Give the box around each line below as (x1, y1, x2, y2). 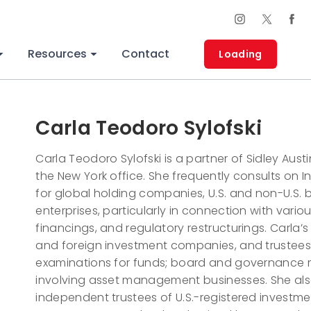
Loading (219, 47, 262, 61)
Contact (121, 46, 170, 62)
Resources (28, 46, 87, 62)
